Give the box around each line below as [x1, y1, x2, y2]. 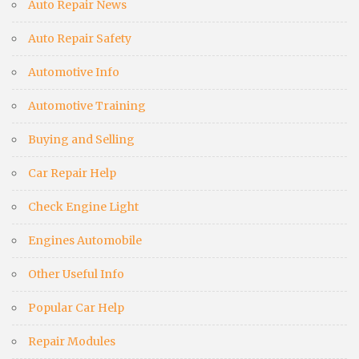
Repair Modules [28, 334, 115, 349]
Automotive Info [28, 65, 119, 80]
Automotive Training [28, 99, 146, 114]
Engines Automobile [28, 233, 142, 248]
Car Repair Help [28, 166, 116, 181]
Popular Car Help [28, 301, 124, 316]
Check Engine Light [28, 200, 139, 215]
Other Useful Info [28, 267, 124, 282]
